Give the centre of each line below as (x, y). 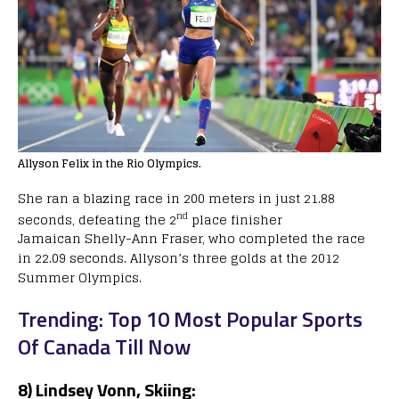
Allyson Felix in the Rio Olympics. (110, 163)
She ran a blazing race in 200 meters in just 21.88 (176, 198)
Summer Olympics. (80, 278)
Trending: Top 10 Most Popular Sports (190, 319)
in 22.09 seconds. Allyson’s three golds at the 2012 (179, 258)
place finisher (235, 219)
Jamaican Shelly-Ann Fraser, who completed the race (191, 239)
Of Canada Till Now (104, 347)
